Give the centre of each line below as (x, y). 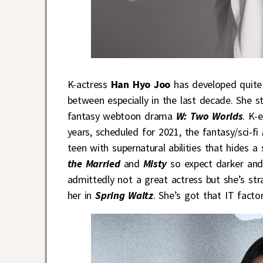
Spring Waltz (124, 195)
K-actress (89, 85)
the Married (94, 164)
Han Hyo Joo (141, 85)
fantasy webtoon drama (122, 116)
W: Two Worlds (209, 116)
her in (81, 195)
